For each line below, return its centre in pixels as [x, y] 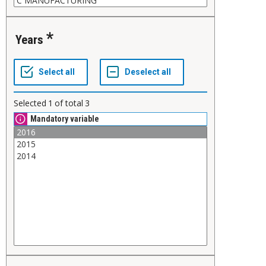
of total [69, 103]
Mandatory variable [65, 119]
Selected [30, 103]
